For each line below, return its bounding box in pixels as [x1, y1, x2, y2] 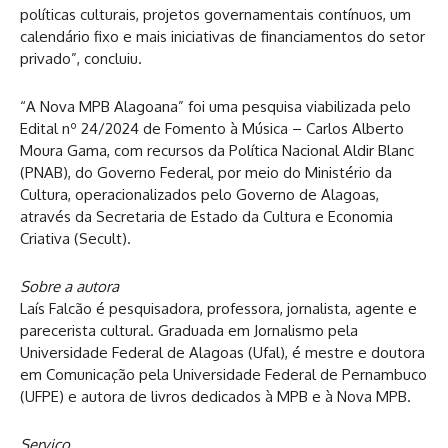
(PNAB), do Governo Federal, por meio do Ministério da [20, 162, 392, 182]
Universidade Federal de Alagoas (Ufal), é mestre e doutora [20, 342, 425, 362]
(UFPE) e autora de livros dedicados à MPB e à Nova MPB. [20, 386, 411, 406]
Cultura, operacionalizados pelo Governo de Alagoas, [20, 184, 379, 204]
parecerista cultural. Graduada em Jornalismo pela [20, 320, 358, 340]
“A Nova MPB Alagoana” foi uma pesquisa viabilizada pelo [20, 96, 411, 116]
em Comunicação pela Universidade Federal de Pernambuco [20, 364, 427, 384]
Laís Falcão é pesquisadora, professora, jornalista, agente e [20, 298, 417, 318]
